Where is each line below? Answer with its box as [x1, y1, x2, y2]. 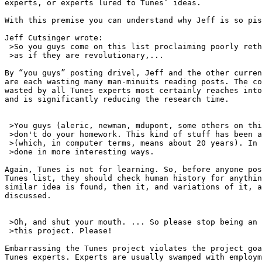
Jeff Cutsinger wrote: [5, 33, 103, 43]
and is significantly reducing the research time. [5, 95, 229, 104]
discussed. [5, 191, 51, 201]
